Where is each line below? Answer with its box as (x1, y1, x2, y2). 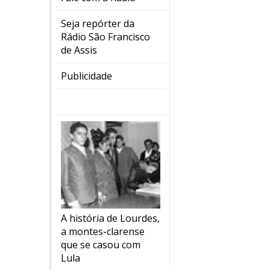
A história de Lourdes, (61, 211, 160, 225)
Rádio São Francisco (61, 30, 150, 44)
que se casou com (61, 237, 140, 251)
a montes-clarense (61, 224, 145, 238)
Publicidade (61, 69, 112, 83)
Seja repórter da (61, 17, 134, 31)
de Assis (61, 43, 97, 57)
